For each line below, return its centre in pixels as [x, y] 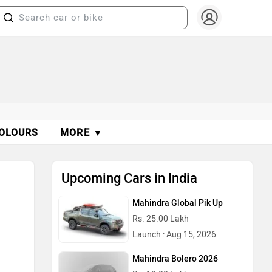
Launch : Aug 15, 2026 [174, 235]
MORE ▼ [82, 133]
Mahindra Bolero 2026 [175, 259]
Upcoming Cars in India [129, 178]
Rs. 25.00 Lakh [161, 219]
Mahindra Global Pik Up [178, 203]
